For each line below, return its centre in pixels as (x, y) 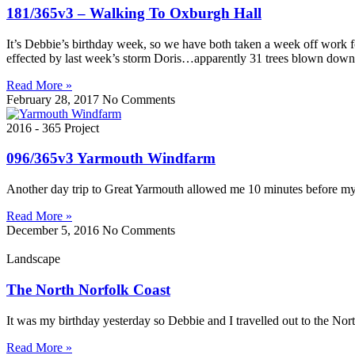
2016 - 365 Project (53, 128)
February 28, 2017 (54, 99)
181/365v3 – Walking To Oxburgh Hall (134, 13)
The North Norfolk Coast (88, 289)
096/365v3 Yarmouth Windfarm (111, 158)
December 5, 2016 (54, 231)
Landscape (33, 259)
